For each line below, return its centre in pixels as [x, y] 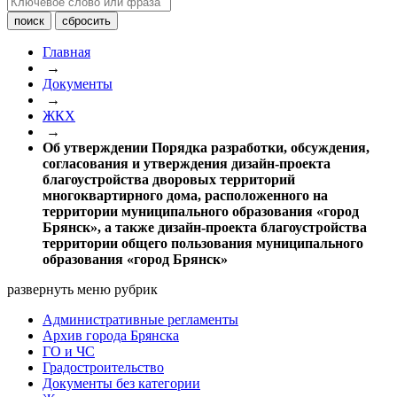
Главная [66, 52]
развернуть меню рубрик [82, 289]
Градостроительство [103, 367]
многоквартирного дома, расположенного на [185, 195]
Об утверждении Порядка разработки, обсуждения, [206, 148]
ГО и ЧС [69, 351]
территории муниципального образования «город [201, 211]
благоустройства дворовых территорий [169, 179]
